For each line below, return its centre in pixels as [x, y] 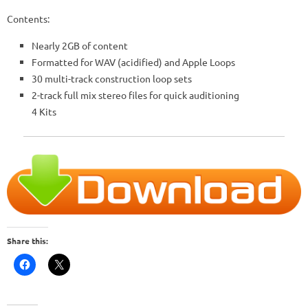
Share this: [27, 241]
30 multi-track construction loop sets [112, 78]
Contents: [28, 19]
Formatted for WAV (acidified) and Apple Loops [133, 62]
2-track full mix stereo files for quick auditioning [135, 95]
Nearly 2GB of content [80, 45]
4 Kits [44, 111]
